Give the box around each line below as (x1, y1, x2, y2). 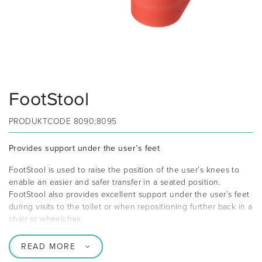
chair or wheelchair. (9, 214, 83, 225)
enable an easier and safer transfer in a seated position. (9, 177, 221, 188)
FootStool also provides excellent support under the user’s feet (9, 189, 250, 200)
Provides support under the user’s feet (9, 143, 160, 154)
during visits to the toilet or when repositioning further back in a (9, 202, 253, 212)
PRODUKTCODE (9, 116, 74, 127)
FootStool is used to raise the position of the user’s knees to (9, 165, 240, 175)
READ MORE (21, 242, 76, 252)
